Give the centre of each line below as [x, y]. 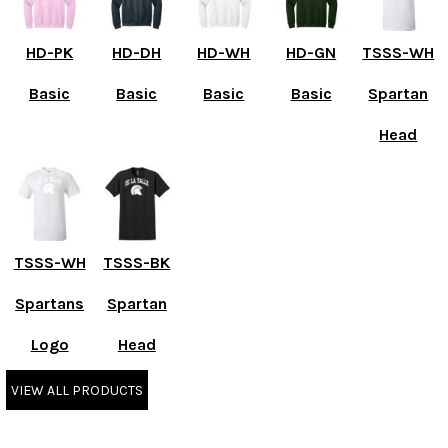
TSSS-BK [137, 263]
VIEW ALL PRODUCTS [77, 390]
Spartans [50, 304]
